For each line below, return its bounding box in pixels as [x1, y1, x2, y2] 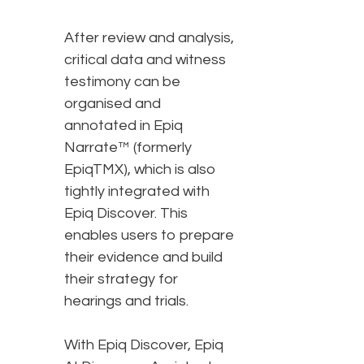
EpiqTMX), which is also [64, 162, 216, 178]
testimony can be [64, 74, 180, 90]
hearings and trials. [64, 293, 195, 310]
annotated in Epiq [64, 118, 183, 134]
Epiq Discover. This [64, 206, 188, 222]
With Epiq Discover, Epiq [64, 337, 223, 353]
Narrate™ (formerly [64, 140, 192, 156]
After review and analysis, [64, 30, 234, 46]
